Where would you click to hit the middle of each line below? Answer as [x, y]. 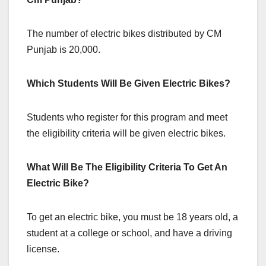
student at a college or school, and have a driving [129, 233]
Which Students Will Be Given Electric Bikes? [129, 83]
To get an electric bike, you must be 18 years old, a [132, 217]
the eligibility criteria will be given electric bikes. [126, 133]
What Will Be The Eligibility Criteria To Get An [127, 167]
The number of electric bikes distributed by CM [124, 33]
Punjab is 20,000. [64, 49]
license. [43, 249]
